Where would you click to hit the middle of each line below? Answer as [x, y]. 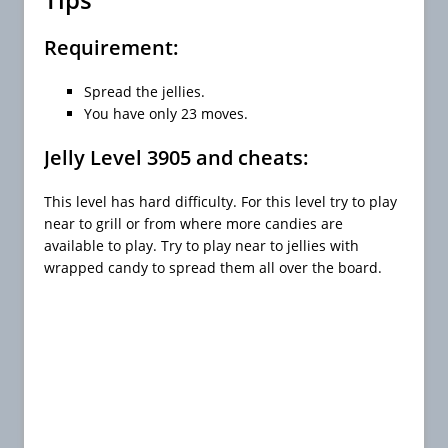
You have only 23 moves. [166, 113]
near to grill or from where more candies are [193, 223]
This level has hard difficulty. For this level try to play [220, 201]
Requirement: [111, 47]
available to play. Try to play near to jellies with [201, 245]
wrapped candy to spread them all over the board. [213, 267]
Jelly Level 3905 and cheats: [176, 157]
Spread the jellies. [144, 91]
